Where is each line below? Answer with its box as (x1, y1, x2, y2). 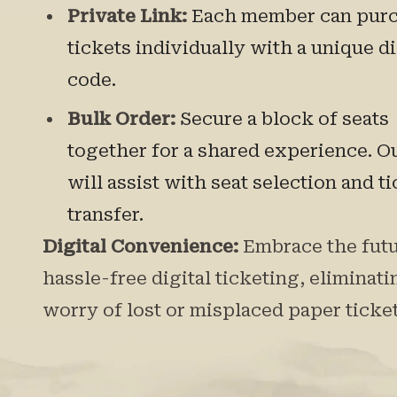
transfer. (67, 204, 144, 225)
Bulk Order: (67, 108, 175, 129)
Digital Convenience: (43, 236, 238, 257)
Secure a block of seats (180, 108, 389, 129)
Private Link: (67, 5, 187, 27)
